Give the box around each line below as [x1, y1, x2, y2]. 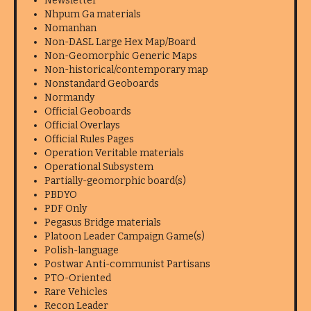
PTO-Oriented [44, 272, 111, 284]
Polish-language [44, 244, 119, 256]
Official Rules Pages [44, 133, 134, 145]
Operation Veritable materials [44, 147, 184, 159]
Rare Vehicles [44, 286, 108, 298]
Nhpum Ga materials [44, 8, 141, 20]
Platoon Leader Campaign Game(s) [44, 230, 205, 242]
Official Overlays [44, 119, 120, 131]
